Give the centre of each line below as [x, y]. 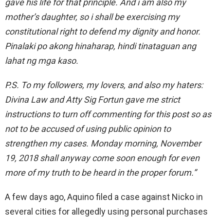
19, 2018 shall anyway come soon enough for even [102, 158]
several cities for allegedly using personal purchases [106, 212]
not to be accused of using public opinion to [88, 129]
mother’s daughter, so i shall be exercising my [92, 17]
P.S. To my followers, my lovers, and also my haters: [104, 85]
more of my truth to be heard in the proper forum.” [100, 173]
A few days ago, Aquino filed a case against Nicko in [104, 197]
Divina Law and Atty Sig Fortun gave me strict [92, 100]
